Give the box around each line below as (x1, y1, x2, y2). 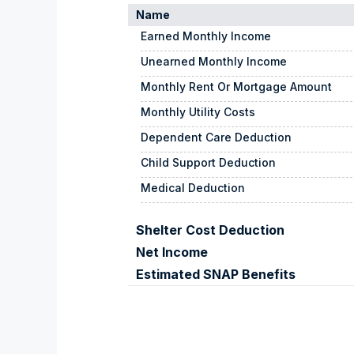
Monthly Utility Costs (141, 105, 255, 119)
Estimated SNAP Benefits (136, 266, 296, 283)
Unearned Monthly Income (141, 55, 287, 69)
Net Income (136, 244, 208, 261)
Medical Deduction (141, 181, 245, 195)
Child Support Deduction (141, 156, 276, 170)
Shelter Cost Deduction (136, 222, 284, 239)
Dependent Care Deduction (141, 130, 292, 145)
